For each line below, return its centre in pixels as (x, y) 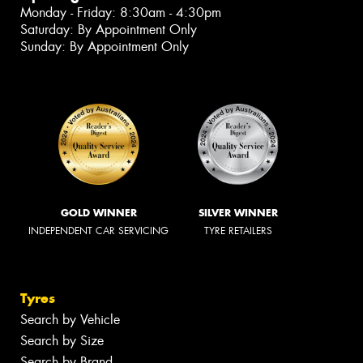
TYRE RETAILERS (238, 231)
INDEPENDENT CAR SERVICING (98, 231)
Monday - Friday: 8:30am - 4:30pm (121, 13)
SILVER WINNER (238, 213)
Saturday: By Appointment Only (109, 30)
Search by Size (62, 340)
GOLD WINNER (98, 213)
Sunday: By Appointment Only (105, 47)
